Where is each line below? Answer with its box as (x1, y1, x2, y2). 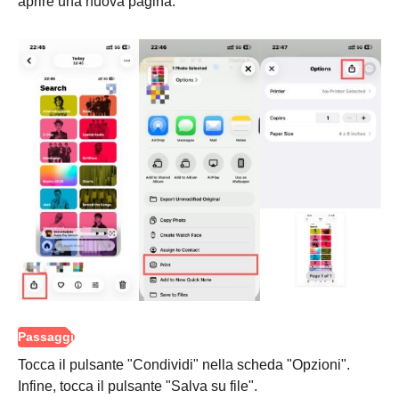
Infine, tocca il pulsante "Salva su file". (18, 379, 257, 395)
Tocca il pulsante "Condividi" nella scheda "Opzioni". (18, 357, 350, 373)
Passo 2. (24, 11, 85, 27)
